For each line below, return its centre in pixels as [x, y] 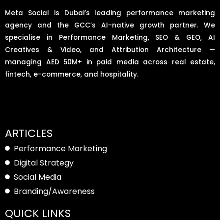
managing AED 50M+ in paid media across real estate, [110, 62]
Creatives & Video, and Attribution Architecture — [110, 50]
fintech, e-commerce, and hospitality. [72, 74]
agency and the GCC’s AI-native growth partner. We [110, 25]
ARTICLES [29, 133]
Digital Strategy [43, 163]
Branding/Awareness [54, 191]
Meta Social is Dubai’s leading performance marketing [110, 13]
